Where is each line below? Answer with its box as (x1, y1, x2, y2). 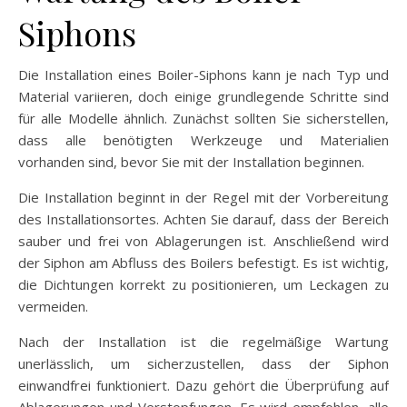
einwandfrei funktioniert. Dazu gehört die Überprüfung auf (18, 376, 389, 395)
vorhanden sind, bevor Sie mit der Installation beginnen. (18, 153, 364, 172)
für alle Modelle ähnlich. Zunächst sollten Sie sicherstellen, (18, 109, 389, 128)
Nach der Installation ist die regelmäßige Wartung (18, 333, 389, 352)
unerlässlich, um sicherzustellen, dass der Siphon (18, 354, 389, 373)
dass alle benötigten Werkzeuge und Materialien (18, 131, 389, 150)
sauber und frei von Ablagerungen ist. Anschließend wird (18, 232, 389, 251)
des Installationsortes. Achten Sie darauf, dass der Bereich (18, 210, 389, 229)
